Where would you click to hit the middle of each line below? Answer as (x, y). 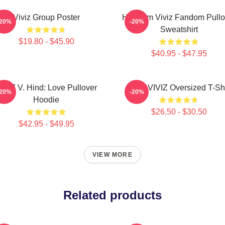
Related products (113, 195)
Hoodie (46, 100)
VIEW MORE (113, 155)
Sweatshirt (179, 29)
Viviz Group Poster (46, 17)
